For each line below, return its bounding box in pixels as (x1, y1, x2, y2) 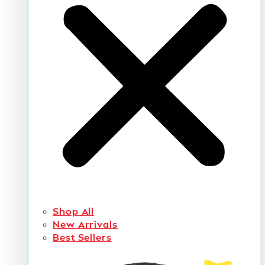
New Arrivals (53, 218, 118, 231)
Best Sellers (53, 231, 112, 244)
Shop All (53, 205, 95, 218)
